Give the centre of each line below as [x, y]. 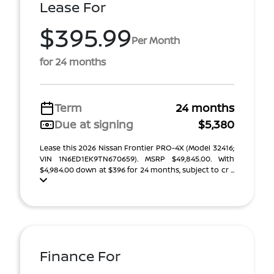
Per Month [156, 40]
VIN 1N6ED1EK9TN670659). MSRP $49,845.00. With [137, 159]
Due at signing [94, 124]
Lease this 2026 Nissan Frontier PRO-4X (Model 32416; [137, 148]
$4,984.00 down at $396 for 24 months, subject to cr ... [137, 170]
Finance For [80, 256]
